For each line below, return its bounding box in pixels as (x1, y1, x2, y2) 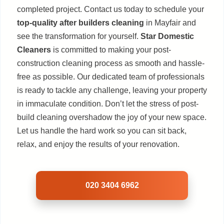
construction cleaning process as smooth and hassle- (17, 58, 204, 67)
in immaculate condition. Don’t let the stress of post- (17, 99, 198, 108)
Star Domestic (140, 31, 194, 40)
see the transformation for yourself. (17, 31, 140, 40)
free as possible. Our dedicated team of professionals (17, 72, 204, 81)
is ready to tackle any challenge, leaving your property (17, 85, 207, 94)
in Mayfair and (144, 18, 196, 27)
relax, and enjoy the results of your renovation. (17, 139, 179, 148)
